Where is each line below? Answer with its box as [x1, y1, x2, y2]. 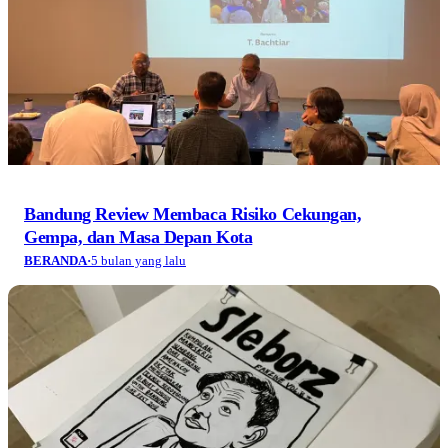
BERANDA [24, 252, 87, 268]
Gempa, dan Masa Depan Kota [24, 226, 253, 247]
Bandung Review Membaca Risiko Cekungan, [24, 203, 362, 224]
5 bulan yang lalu [91, 252, 186, 268]
